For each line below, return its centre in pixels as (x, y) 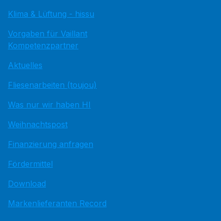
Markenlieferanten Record (57, 203)
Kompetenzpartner (43, 45)
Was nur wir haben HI (49, 105)
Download (27, 184)
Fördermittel (30, 164)
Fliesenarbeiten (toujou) (52, 85)
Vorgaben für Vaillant (48, 34)
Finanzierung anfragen (51, 144)
